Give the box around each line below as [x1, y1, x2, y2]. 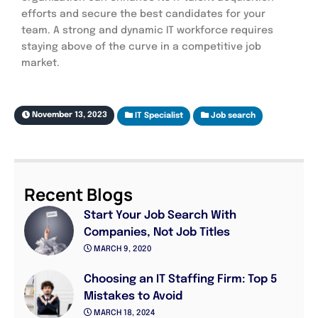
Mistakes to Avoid [84, 290, 182, 302]
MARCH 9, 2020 [92, 245, 151, 254]
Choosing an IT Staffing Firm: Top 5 [84, 273, 278, 285]
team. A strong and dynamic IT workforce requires [21, 25, 273, 35]
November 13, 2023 [29, 111, 107, 120]
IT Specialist [132, 111, 183, 121]
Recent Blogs [24, 182, 133, 207]
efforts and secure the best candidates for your [21, 9, 265, 19]
